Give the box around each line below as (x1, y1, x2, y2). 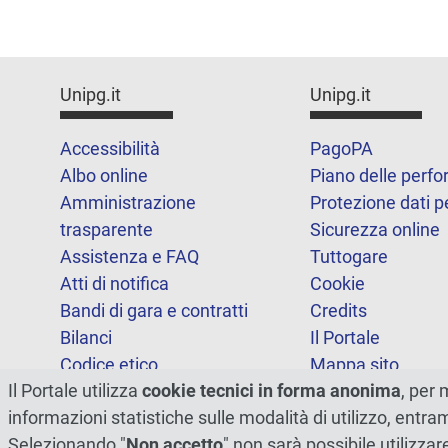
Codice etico (60, 354, 158, 376)
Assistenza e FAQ (60, 246, 199, 268)
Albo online (60, 165, 148, 187)
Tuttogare (309, 246, 388, 268)
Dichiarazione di (309, 408, 436, 430)
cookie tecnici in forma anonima (142, 380, 401, 401)
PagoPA (309, 138, 373, 160)
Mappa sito (309, 354, 399, 376)
